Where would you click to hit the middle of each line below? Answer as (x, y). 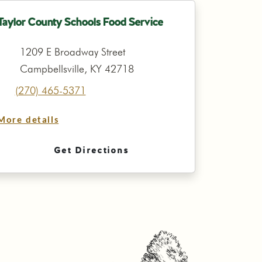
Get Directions (91, 150)
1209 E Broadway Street (72, 52)
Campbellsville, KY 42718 (77, 69)
